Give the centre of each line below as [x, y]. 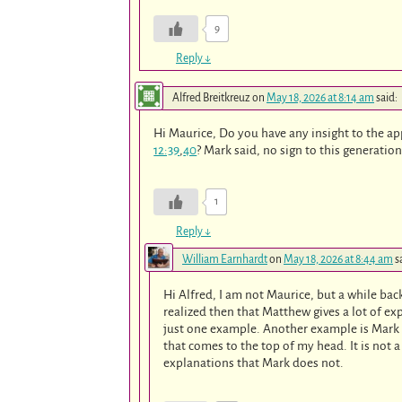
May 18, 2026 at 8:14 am [320, 98]
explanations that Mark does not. [254, 363]
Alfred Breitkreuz [211, 98]
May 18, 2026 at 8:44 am [338, 260]
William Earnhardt [225, 260]
